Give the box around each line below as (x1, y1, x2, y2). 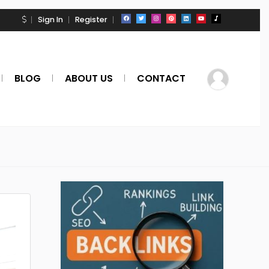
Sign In (38, 14, 63, 25)
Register (75, 14, 107, 25)
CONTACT (137, 71, 186, 85)
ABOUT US (65, 71, 113, 85)
